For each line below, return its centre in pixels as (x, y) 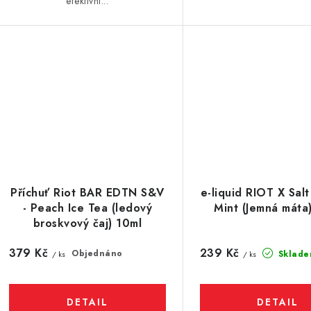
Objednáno (97, 254)
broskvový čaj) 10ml (87, 224)
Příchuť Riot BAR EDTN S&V (87, 193)
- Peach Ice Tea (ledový (87, 208)
